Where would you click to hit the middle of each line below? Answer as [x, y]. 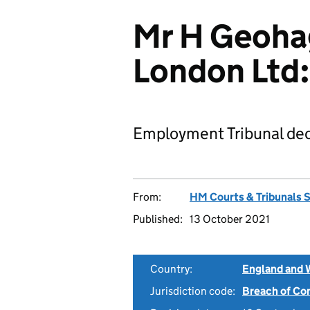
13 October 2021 [230, 219]
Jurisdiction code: [193, 291]
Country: [171, 269]
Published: [158, 219]
